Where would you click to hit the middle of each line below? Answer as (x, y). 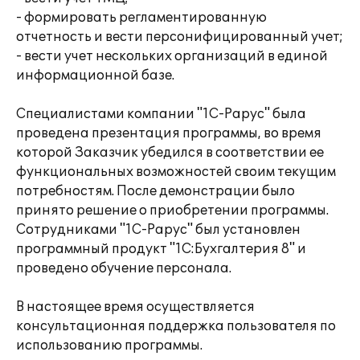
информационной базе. (95, 76)
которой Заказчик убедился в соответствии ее (170, 153)
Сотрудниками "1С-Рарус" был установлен (158, 230)
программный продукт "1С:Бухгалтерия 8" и (161, 249)
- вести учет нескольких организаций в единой (172, 56)
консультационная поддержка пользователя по (176, 326)
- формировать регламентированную (141, 18)
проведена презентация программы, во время (169, 133)
